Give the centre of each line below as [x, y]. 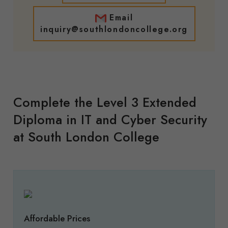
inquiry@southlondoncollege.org [114, 30]
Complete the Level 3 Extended [105, 103]
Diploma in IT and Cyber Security [110, 120]
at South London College [86, 137]
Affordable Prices [57, 219]
